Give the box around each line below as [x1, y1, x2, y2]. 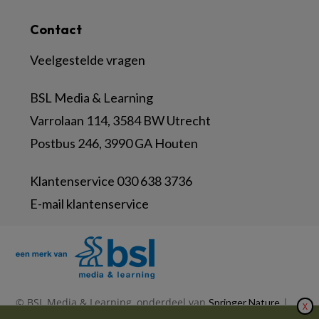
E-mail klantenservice [30, 196, 149, 212]
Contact [30, 21, 82, 38]
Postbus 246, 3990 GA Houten [30, 135, 198, 152]
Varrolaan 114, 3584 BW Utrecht [30, 113, 211, 129]
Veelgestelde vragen [30, 52, 147, 68]
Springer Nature [209, 296, 280, 309]
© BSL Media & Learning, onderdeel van [16, 296, 209, 310]
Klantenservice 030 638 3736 [30, 173, 192, 189]
